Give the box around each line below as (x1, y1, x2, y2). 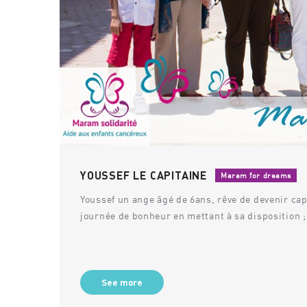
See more (101, 277, 143, 288)
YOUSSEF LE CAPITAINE (80, 169, 207, 182)
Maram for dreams (221, 170, 291, 180)
